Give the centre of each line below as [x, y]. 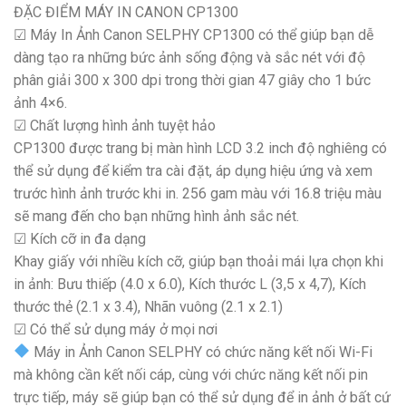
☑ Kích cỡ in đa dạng [80, 238]
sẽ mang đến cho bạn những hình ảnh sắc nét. [156, 216]
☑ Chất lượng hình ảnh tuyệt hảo [115, 125]
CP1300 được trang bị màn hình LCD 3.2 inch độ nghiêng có [200, 148]
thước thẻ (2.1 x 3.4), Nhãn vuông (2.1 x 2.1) [148, 306]
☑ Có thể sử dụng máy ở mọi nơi [116, 329]
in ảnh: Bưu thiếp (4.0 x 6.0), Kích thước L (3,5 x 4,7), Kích [190, 284]
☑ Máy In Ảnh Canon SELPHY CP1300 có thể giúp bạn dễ [193, 34]
